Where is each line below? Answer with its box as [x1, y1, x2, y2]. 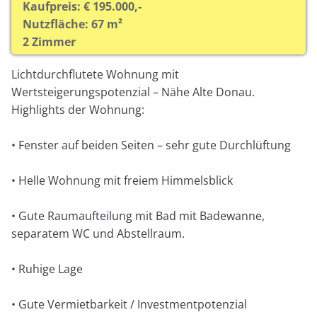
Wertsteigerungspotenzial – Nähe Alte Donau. [11, 83, 255, 100]
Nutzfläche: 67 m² [23, 16, 123, 32]
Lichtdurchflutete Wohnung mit [11, 66, 180, 82]
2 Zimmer [23, 33, 76, 50]
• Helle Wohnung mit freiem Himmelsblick [11, 172, 234, 188]
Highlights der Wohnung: [11, 101, 145, 117]
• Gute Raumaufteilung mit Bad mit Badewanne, [11, 207, 265, 224]
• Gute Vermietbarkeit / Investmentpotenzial [11, 296, 248, 312]
